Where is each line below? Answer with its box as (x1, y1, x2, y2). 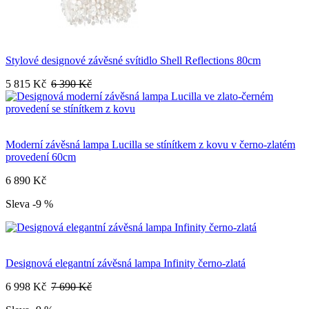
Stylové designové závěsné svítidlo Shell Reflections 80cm (6, 54, 261, 67)
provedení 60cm (6, 151, 76, 163)
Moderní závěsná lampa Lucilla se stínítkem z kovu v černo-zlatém (6, 139, 295, 151)
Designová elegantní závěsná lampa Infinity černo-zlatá (6, 257, 246, 270)
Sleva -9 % (6, 198, 53, 210)
